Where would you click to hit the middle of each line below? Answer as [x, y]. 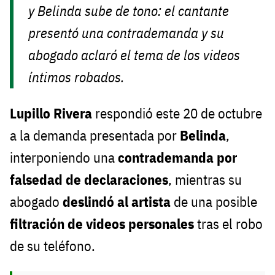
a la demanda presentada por [95, 135]
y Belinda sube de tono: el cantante [129, 10]
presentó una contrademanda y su [126, 33]
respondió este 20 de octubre [177, 113]
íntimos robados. [77, 77]
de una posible [214, 201]
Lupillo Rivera [51, 113]
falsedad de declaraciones [89, 179]
